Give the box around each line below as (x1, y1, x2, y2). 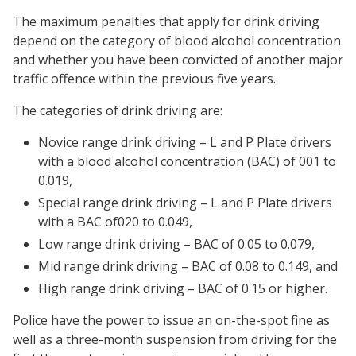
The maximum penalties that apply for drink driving (13, 13, 319, 30)
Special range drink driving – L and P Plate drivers (38, 194, 332, 211)
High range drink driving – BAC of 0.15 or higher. (38, 280, 327, 297)
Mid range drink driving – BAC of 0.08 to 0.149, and (38, 257, 338, 275)
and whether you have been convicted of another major (13, 51, 343, 68)
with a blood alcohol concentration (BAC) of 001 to (38, 153, 336, 170)
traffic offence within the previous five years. (13, 70, 276, 87)
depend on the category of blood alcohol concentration (13, 32, 341, 49)
